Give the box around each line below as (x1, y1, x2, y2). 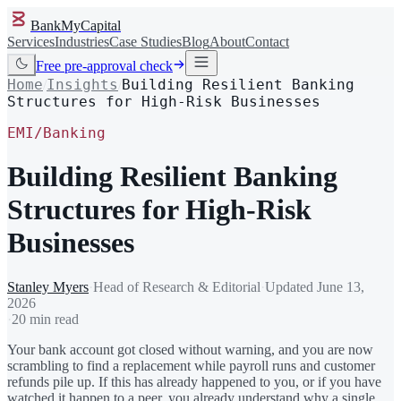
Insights (47, 76, 118, 93)
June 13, (317, 278, 364, 294)
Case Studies (109, 34, 182, 49)
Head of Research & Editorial (93, 278, 260, 294)
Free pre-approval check (36, 58, 173, 73)
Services (7, 34, 55, 49)
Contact (245, 34, 289, 49)
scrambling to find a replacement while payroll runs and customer (7, 357, 375, 373)
